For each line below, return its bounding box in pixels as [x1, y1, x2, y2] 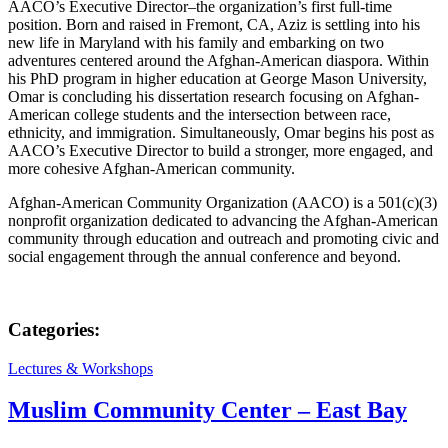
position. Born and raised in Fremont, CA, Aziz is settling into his [8, 16, 420, 34]
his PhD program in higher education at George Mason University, [8, 70, 427, 88]
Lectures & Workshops [8, 359, 153, 377]
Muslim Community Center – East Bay [8, 397, 407, 424]
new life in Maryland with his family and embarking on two [8, 34, 384, 52]
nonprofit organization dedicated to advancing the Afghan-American [8, 212, 438, 230]
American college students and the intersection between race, [8, 106, 391, 124]
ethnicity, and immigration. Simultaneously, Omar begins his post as [8, 124, 434, 142]
